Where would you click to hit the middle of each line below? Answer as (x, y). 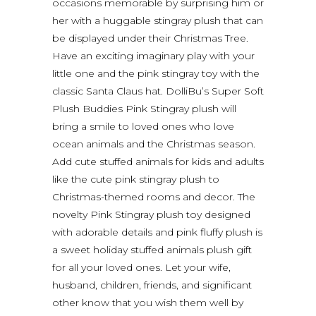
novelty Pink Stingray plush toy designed (151, 214)
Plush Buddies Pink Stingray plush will (144, 108)
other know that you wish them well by (148, 302)
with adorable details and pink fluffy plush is (157, 232)
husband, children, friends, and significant (152, 285)
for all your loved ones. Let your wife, (141, 267)
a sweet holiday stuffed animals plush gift (152, 249)
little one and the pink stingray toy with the (156, 73)
